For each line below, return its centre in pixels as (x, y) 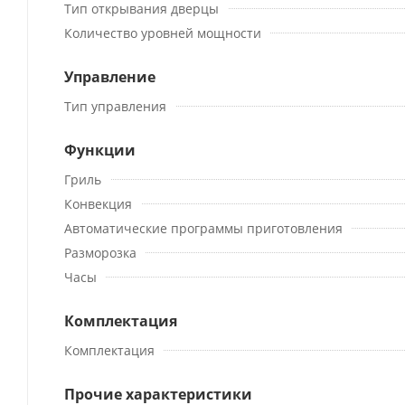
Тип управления (115, 106)
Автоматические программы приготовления (203, 228)
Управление (110, 76)
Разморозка (100, 252)
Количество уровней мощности (163, 33)
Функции (100, 150)
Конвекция (98, 203)
